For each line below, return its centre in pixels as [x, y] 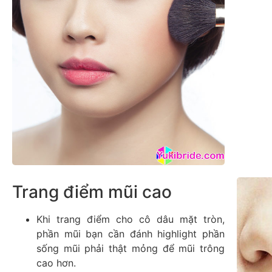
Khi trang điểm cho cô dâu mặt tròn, [131, 219]
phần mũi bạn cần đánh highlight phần [131, 233]
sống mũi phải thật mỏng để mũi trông [131, 248]
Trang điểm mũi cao [92, 192]
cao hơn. [56, 263]
